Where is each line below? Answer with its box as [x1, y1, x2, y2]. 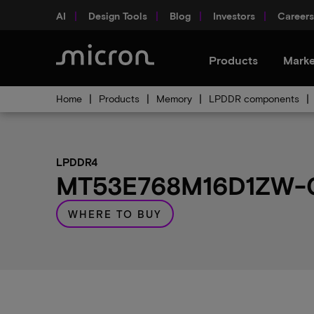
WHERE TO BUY [68, 207, 162, 220]
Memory [156, 93, 192, 104]
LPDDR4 [56, 156, 97, 168]
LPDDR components [209, 93, 299, 104]
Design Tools [88, 9, 147, 22]
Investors [213, 9, 255, 22]
